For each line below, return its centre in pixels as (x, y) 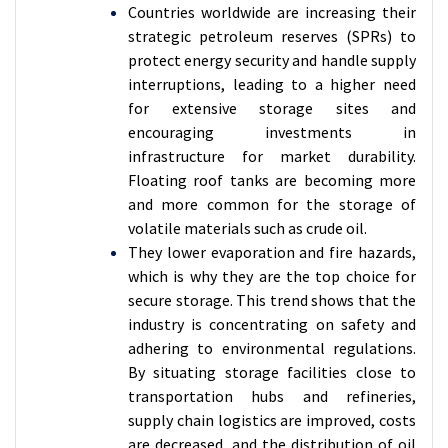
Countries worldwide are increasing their (272, 12)
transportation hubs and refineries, (272, 396)
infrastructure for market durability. (272, 156)
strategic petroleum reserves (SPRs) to (272, 36)
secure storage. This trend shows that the (272, 300)
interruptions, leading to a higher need (272, 84)
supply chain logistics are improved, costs (272, 420)
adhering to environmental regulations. (272, 348)
